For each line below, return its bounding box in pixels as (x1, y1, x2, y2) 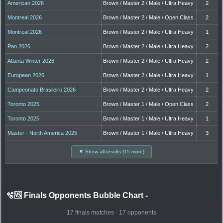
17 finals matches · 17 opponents (67, 209, 156, 217)
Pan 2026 (7, 43, 31, 50)
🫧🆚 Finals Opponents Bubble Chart (6, 191, 145, 200)
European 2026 (7, 72, 45, 79)
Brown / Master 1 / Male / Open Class (103, 101, 194, 108)
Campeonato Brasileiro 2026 (7, 87, 76, 93)
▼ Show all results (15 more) (79, 149, 144, 155)
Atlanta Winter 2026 (7, 58, 55, 64)
